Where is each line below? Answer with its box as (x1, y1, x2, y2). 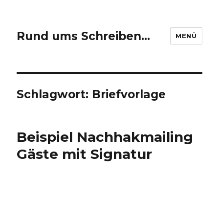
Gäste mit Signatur (17, 146, 153, 162)
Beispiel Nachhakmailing (17, 129, 194, 145)
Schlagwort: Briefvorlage (17, 88, 166, 101)
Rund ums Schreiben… (17, 29, 151, 43)
